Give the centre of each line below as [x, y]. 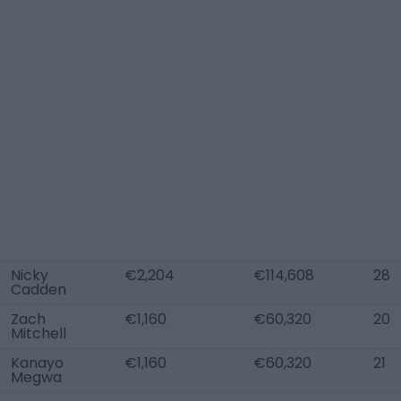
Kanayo [37, 363]
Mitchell [38, 333]
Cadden [38, 290]
